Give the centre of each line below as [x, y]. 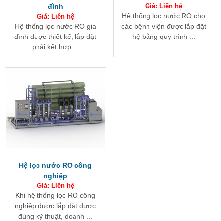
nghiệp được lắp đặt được [55, 205]
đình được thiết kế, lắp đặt [55, 36]
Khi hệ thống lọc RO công [55, 195]
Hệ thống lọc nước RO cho [164, 16]
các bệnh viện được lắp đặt [164, 26]
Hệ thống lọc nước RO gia [55, 26]
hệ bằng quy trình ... [164, 36]
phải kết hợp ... [55, 47]
